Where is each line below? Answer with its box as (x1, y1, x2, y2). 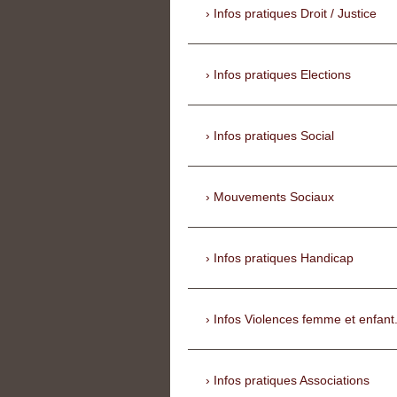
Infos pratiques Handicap (214, 251, 354, 266)
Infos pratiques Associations (214, 373, 370, 388)
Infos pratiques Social (214, 128, 334, 144)
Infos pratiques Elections (214, 67, 351, 82)
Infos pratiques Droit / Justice (214, 6, 377, 21)
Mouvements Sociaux (214, 190, 334, 205)
